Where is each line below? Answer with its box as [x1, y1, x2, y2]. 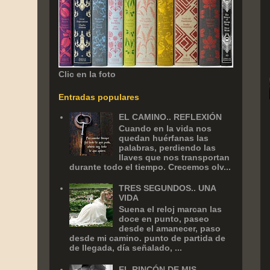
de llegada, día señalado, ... [69, 242, 182, 253]
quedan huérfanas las [119, 133, 209, 143]
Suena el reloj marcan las [119, 204, 222, 214]
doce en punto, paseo [119, 213, 210, 224]
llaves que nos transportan [119, 152, 230, 162]
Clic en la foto [58, 69, 116, 79]
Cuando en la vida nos [119, 123, 212, 133]
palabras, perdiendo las [119, 142, 216, 152]
